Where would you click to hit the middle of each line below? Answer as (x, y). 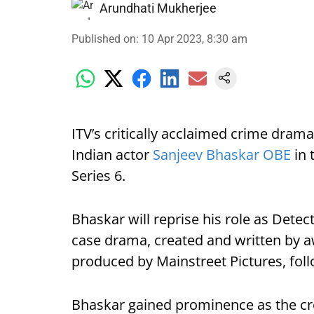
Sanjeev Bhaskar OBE (222, 155)
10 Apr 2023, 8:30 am (194, 39)
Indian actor (112, 155)
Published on (104, 39)
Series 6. (98, 176)
